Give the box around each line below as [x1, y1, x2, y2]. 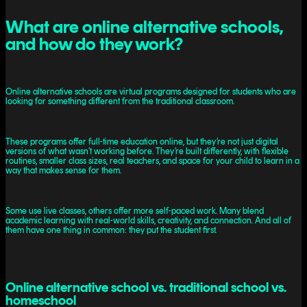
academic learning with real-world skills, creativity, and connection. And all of [5, 214, 291, 225]
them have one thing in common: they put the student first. [5, 224, 217, 235]
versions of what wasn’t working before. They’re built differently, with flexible [5, 145, 288, 156]
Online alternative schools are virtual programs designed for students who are [5, 86, 296, 97]
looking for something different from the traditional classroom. [5, 95, 234, 106]
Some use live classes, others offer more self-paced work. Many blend [5, 205, 264, 216]
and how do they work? [5, 33, 183, 55]
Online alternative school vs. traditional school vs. [5, 279, 286, 296]
